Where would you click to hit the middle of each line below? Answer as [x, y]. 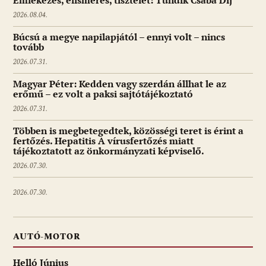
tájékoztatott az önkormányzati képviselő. [109, 151]
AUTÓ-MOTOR [47, 237]
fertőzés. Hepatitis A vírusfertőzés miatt [103, 141]
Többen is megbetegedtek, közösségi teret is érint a [128, 131]
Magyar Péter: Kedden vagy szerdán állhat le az [120, 84]
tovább [28, 47]
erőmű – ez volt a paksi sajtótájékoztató [103, 94]
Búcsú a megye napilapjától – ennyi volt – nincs [119, 37]
